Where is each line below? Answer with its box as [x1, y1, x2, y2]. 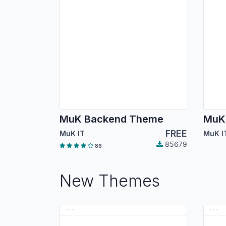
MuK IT [60, 129, 85, 138]
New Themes [60, 171, 160, 191]
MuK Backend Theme [60, 113, 163, 126]
